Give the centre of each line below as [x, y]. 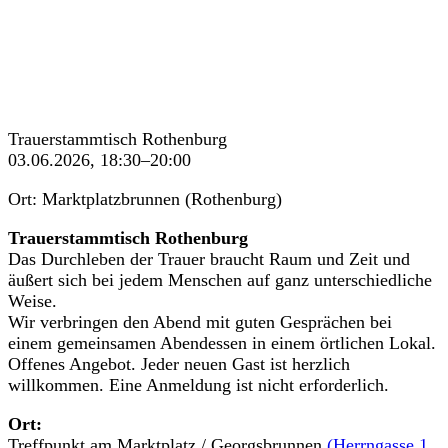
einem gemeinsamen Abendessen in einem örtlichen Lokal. [222, 343]
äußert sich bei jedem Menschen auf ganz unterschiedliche [220, 280]
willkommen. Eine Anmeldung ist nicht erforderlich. [198, 385]
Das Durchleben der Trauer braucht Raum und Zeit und [209, 259]
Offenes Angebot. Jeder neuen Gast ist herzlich [179, 364]
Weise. [32, 301]
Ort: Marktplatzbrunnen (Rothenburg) [145, 199]
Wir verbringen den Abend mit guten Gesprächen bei [200, 322]
